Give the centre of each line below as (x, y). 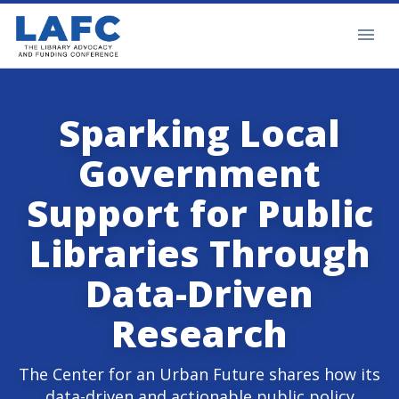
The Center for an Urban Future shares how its (199, 375)
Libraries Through (199, 253)
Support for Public (199, 213)
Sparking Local (199, 133)
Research (199, 334)
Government (199, 173)
